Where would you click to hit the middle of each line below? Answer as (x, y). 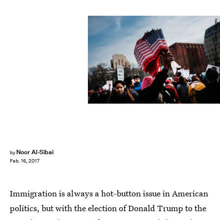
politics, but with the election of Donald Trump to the (108, 208)
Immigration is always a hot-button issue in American (109, 193)
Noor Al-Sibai (35, 152)
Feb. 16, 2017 (25, 161)
